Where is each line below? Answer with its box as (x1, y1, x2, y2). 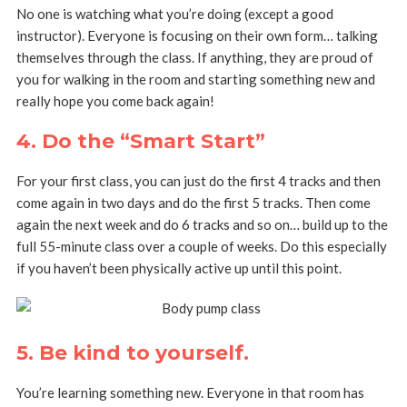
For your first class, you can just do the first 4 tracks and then (15, 173, 381, 190)
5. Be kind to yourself (15, 341, 243, 366)
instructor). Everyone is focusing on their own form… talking (15, 27, 378, 45)
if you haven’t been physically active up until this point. (15, 260, 342, 277)
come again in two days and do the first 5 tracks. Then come (15, 194, 371, 212)
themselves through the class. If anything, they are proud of (15, 49, 373, 66)
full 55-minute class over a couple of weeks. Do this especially (15, 238, 387, 255)
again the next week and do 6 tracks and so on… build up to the (15, 216, 388, 233)
